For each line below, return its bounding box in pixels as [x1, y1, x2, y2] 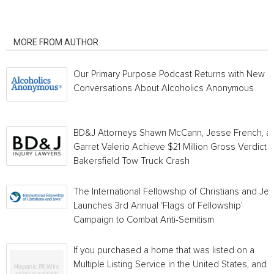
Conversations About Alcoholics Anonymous [73, 84, 254, 93]
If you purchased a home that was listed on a [73, 246, 254, 255]
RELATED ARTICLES [13, 20, 90, 30]
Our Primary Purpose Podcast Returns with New [73, 70, 265, 79]
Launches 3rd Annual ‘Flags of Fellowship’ [73, 201, 243, 210]
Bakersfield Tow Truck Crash [73, 157, 190, 166]
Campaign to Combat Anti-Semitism [73, 215, 214, 224]
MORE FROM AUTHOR [13, 37, 98, 47]
